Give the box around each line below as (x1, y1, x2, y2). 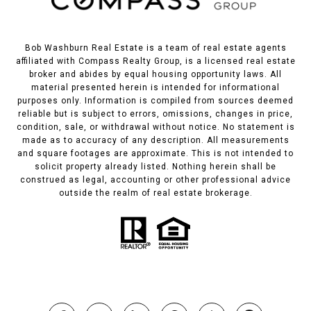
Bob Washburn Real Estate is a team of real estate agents (24, 43, 287, 53)
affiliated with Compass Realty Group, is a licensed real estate (15, 56, 296, 67)
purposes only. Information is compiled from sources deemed (17, 96, 294, 106)
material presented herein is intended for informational (31, 83, 280, 93)
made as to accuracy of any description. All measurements (22, 135, 289, 146)
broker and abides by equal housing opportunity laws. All (29, 69, 282, 80)
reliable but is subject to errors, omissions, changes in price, (18, 109, 293, 119)
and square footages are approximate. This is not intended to (17, 149, 294, 159)
